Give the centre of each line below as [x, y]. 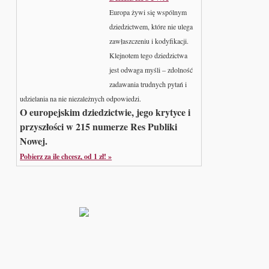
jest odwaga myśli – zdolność [151, 69]
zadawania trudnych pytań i [148, 84]
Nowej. [34, 141]
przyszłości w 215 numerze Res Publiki [99, 126]
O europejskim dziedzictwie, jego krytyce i [105, 112]
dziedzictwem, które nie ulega [151, 26]
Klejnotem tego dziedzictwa [148, 55]
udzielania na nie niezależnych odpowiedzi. [81, 98]
